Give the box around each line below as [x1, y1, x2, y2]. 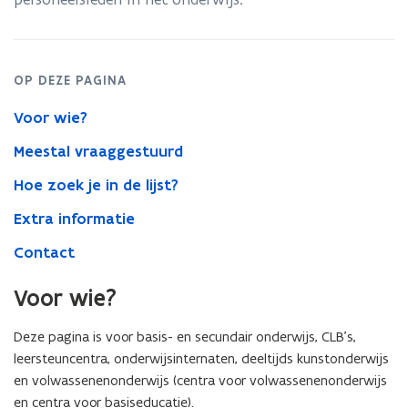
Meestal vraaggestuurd [14, 141, 183, 161]
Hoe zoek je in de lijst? [14, 175, 178, 195]
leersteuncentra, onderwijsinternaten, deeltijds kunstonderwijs [14, 350, 389, 367]
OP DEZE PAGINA [14, 72, 127, 88]
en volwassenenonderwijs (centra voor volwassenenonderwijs [14, 372, 387, 389]
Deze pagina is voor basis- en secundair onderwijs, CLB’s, [14, 328, 356, 345]
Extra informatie [14, 209, 135, 229]
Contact [14, 242, 75, 262]
